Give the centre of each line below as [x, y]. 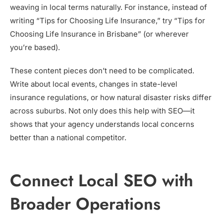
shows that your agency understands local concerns [102, 124]
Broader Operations [85, 204]
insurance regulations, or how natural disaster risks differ [111, 98]
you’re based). [35, 48]
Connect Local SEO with [102, 181]
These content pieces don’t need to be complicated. [102, 71]
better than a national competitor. [68, 138]
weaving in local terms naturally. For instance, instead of [109, 7]
